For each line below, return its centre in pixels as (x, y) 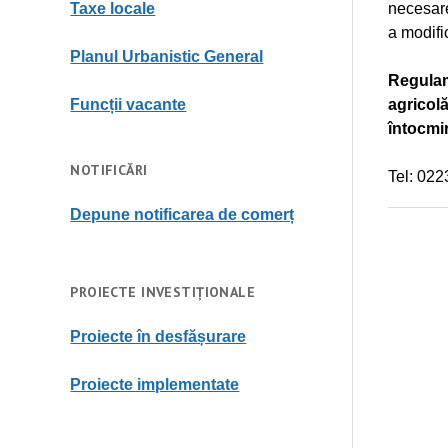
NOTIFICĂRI (109, 170)
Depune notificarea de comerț (182, 214)
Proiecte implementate (155, 384)
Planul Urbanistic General (167, 56)
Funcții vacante (128, 104)
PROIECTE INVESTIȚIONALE (163, 292)
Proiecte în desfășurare (158, 336)
